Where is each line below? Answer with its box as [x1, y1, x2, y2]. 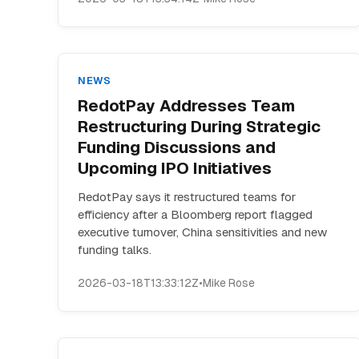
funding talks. [78, 242, 151, 257]
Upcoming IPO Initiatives [78, 158, 272, 179]
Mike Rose [203, 276, 255, 290]
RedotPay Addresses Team [78, 95, 295, 116]
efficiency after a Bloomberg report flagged [78, 207, 313, 222]
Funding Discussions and [78, 137, 276, 158]
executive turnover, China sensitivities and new [78, 224, 327, 240]
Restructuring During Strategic [78, 116, 321, 137]
